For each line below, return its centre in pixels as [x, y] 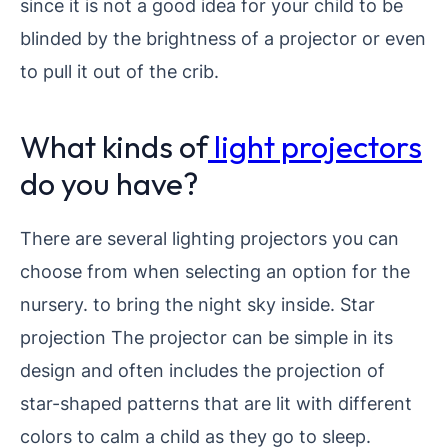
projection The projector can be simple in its [206, 336]
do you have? [109, 183]
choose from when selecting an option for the [215, 270]
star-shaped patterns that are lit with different [216, 402]
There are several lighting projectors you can [209, 237]
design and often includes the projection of [202, 369]
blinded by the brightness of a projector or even [223, 37]
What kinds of [114, 146]
